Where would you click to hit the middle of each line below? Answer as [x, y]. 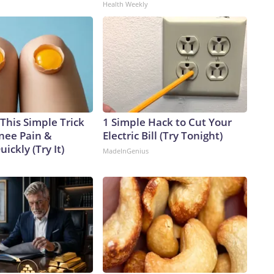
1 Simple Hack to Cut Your [167, 122]
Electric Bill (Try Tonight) [163, 136]
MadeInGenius [126, 151]
